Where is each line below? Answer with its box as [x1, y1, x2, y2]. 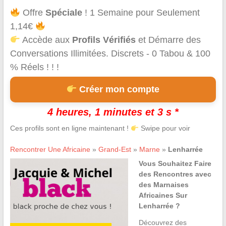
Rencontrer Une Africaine [10, 145, 90, 154]
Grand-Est [98, 145, 131, 154]
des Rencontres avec [138, 170, 211, 179]
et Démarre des [136, 35, 201, 45]
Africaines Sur [138, 191, 187, 200]
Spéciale [45, 8, 83, 18]
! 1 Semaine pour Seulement [82, 8, 200, 18]
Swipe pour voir [138, 124, 190, 133]
